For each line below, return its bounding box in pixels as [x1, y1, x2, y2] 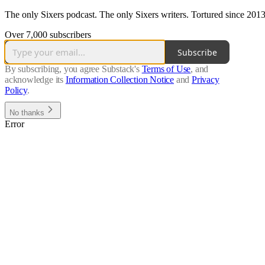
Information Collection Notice [65, 75, 174, 85]
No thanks [9, 108, 44, 118]
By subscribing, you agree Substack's [5, 64, 140, 75]
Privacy [192, 75, 219, 85]
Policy [5, 85, 27, 96]
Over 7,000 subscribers [5, 30, 91, 40]
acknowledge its [5, 75, 64, 85]
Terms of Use [141, 64, 191, 75]
